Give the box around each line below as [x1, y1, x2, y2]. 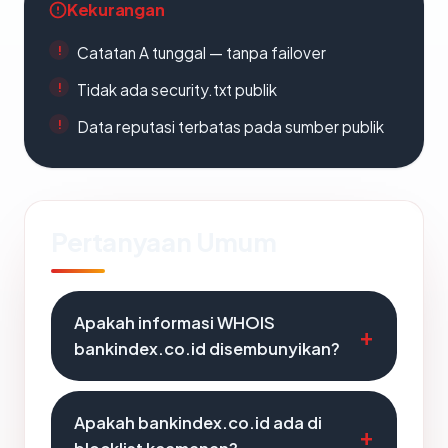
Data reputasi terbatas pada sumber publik [77, 117, 384, 136]
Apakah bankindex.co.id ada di [74, 412, 322, 433]
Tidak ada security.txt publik [77, 80, 277, 99]
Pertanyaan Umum [51, 225, 277, 258]
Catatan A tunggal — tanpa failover [77, 43, 326, 62]
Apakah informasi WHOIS [74, 312, 275, 333]
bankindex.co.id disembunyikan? [74, 338, 340, 359]
